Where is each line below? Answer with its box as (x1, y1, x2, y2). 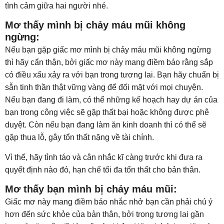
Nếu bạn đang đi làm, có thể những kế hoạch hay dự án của (5, 95, 217, 104)
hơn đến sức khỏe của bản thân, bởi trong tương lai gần (5, 210, 204, 218)
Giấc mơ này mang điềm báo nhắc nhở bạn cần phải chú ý (5, 197, 212, 206)
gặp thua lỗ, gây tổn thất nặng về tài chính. (5, 133, 156, 141)
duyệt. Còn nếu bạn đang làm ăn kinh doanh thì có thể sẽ (5, 120, 206, 129)
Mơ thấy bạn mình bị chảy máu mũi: (5, 183, 180, 194)
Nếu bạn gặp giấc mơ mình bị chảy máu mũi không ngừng (5, 45, 211, 54)
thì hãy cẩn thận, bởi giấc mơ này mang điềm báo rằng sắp (5, 58, 213, 66)
